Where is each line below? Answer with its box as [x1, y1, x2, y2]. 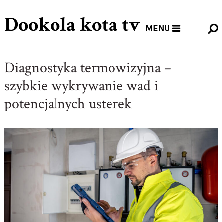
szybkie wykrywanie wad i [4, 76, 158, 96]
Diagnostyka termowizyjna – [4, 58, 171, 78]
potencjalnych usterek [4, 94, 132, 113]
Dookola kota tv [4, 12, 140, 38]
